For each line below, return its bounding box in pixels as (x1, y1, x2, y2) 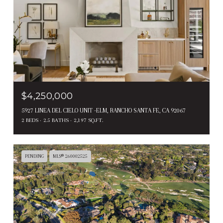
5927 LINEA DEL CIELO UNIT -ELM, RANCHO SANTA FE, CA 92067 (21, 107, 186, 114)
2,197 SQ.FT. (74, 116, 103, 123)
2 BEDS (21, 116, 38, 123)
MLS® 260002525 (53, 153, 88, 159)
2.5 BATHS (43, 116, 69, 123)
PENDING (25, 153, 44, 159)
